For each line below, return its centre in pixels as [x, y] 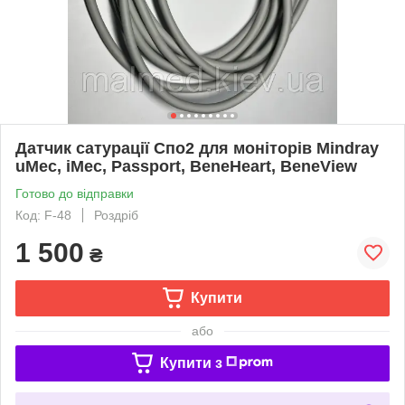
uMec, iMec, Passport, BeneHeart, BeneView [186, 166]
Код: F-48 [43, 215]
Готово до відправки [75, 193]
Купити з [191, 363]
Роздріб [116, 215]
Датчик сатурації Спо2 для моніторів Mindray [197, 148]
